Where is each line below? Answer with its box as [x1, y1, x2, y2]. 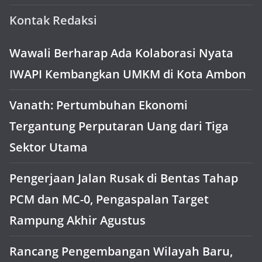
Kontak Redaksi [9, 12, 97, 28]
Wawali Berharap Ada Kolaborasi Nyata [9, 45, 233, 61]
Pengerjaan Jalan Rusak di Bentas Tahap [9, 170, 238, 186]
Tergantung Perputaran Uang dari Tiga [9, 118, 229, 134]
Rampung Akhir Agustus [9, 212, 146, 228]
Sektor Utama [9, 139, 88, 155]
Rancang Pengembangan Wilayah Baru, [9, 243, 233, 259]
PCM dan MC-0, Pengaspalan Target [9, 191, 209, 207]
